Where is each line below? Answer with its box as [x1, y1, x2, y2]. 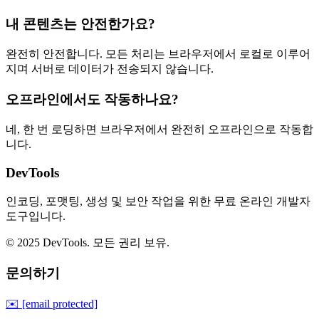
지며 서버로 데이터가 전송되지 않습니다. [6, 63, 214, 75]
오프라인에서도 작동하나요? [6, 91, 179, 107]
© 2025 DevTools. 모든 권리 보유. [6, 236, 169, 249]
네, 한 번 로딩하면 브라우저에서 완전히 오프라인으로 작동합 [6, 122, 313, 135]
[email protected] [22, 298, 98, 310]
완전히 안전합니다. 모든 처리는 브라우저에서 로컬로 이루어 [6, 48, 310, 61]
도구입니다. [6, 210, 66, 223]
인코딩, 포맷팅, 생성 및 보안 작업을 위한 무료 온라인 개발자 [6, 195, 310, 208]
